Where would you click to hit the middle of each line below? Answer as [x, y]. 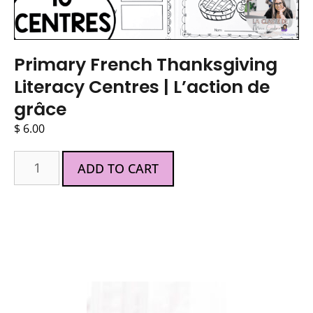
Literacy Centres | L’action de [142, 87]
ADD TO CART [118, 168]
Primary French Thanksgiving [146, 64]
